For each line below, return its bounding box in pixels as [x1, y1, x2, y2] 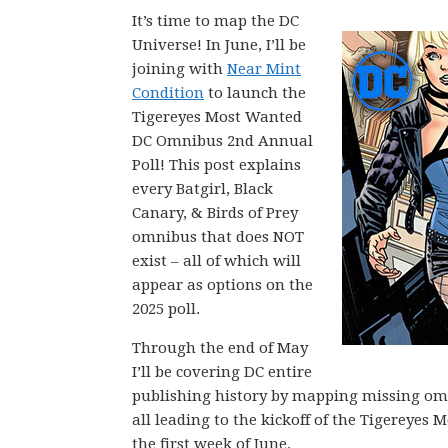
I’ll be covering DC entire [132, 363, 312, 381]
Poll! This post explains [132, 156, 301, 174]
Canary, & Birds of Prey [132, 204, 298, 222]
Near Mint [227, 60, 301, 78]
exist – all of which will [132, 252, 301, 270]
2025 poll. [132, 300, 200, 318]
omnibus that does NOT [132, 228, 304, 246]
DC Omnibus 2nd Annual [132, 132, 313, 150]
